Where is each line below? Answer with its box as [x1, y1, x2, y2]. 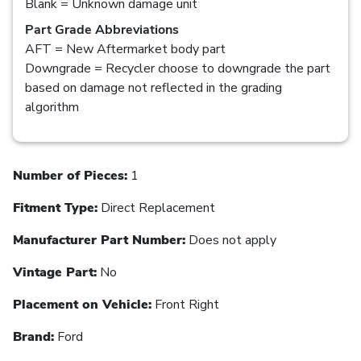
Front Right [151, 295, 219, 313]
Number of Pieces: [13, 166, 127, 185]
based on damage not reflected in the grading [25, 78, 282, 97]
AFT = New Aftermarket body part [25, 39, 226, 58]
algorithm [25, 98, 79, 116]
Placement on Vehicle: [13, 295, 151, 313]
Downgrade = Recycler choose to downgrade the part [25, 59, 330, 77]
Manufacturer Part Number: [13, 230, 185, 249]
